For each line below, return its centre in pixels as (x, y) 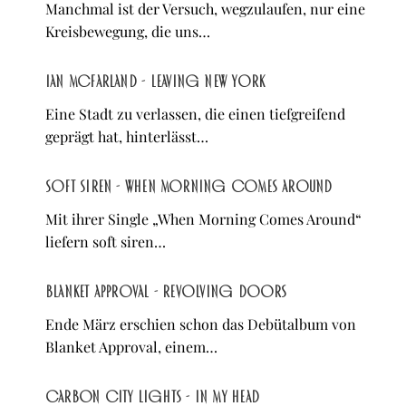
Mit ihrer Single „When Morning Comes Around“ (203, 219)
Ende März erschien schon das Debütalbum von (201, 324)
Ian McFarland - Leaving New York (155, 82)
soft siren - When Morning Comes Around (189, 187)
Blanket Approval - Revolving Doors (166, 292)
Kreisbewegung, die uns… (128, 32)
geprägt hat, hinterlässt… (127, 137)
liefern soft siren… (106, 242)
